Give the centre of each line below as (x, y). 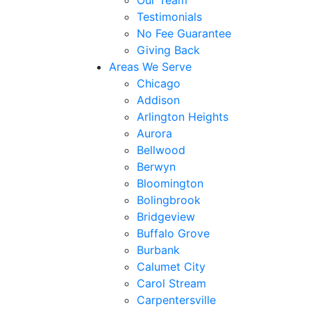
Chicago (159, 84)
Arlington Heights (183, 117)
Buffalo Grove (173, 234)
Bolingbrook (169, 200)
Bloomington (170, 184)
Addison (158, 100)
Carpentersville (176, 300)
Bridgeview (166, 217)
